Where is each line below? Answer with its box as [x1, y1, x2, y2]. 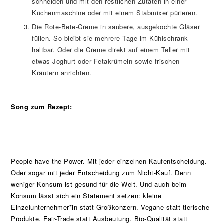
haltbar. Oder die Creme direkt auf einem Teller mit [32, 44, 190, 54]
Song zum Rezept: [11, 101, 72, 111]
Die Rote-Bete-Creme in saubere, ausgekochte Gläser [32, 21, 200, 31]
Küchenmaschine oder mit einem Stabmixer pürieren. [32, 7, 198, 17]
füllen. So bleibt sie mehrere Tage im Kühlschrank [32, 33, 188, 43]
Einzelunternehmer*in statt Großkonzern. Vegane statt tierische [11, 202, 210, 212]
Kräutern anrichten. [32, 67, 92, 77]
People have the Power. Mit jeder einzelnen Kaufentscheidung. [11, 156, 207, 166]
